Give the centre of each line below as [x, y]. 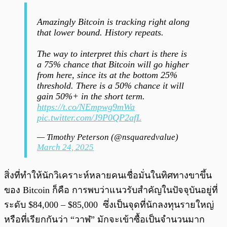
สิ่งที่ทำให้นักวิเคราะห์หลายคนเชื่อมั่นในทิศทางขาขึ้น [108, 176]
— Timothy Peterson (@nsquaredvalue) [108, 137]
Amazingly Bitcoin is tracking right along [113, 22]
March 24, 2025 [65, 147]
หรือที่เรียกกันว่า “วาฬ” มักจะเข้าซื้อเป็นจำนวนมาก [106, 220]
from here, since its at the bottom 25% [107, 75]
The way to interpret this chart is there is [112, 54]
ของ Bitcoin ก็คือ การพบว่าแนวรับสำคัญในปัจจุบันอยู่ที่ [111, 190]
